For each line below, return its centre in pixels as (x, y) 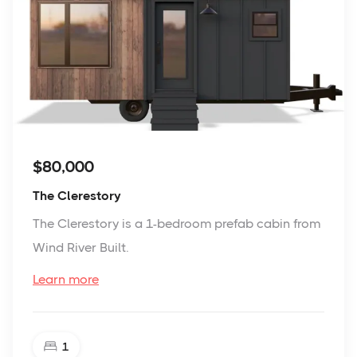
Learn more (66, 279)
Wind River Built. (81, 247)
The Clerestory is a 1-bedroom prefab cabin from (177, 223)
